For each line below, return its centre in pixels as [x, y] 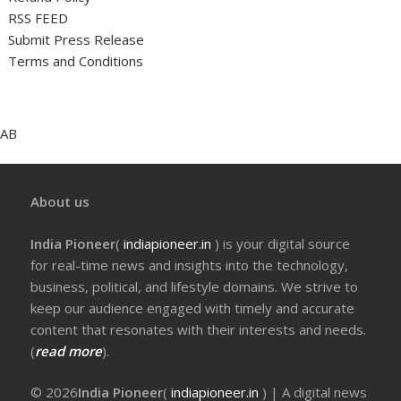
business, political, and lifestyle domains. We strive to [195, 286]
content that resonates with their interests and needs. [199, 329]
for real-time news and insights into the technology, [190, 264]
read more [69, 350]
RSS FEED [38, 18]
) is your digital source [283, 243]
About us [60, 201]
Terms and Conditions [76, 61]
